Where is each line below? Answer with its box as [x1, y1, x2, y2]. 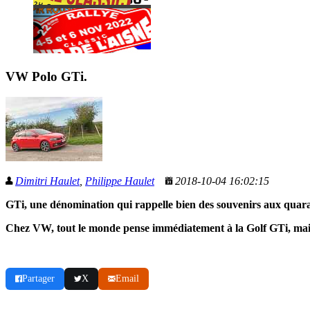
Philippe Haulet [85, 175, 154, 188]
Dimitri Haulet [15, 175, 80, 188]
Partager [22, 273, 55, 284]
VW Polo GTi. [6, 69, 87, 84]
